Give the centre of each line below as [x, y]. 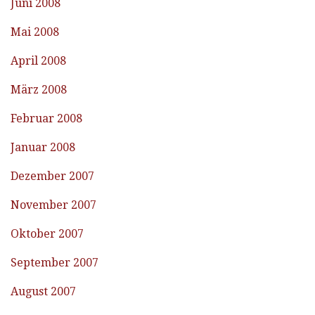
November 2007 [53, 205]
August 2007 [43, 292]
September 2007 [54, 263]
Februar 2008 [46, 119]
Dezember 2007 [52, 176]
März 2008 [39, 90]
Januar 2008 [43, 148]
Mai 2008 [35, 32]
